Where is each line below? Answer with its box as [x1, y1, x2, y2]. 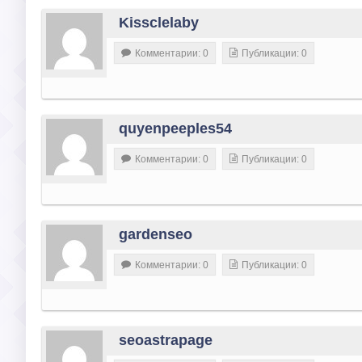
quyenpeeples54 [119, 120, 232, 137]
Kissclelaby [119, 15, 199, 32]
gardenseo [119, 226, 192, 243]
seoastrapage [119, 332, 213, 349]
